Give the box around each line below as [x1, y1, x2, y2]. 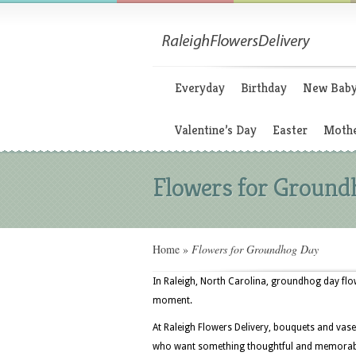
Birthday [241, 79, 287, 96]
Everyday [175, 79, 225, 96]
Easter [273, 122, 308, 138]
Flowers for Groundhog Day [188, 242, 319, 257]
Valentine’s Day [175, 122, 257, 138]
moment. [153, 295, 192, 306]
